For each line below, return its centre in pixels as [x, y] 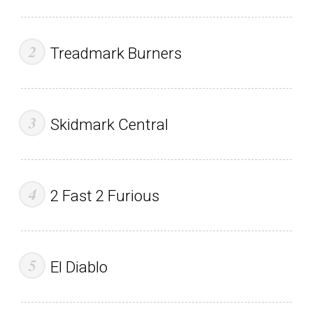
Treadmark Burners [116, 53]
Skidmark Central [109, 124]
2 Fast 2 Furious [104, 195]
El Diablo [79, 267]
